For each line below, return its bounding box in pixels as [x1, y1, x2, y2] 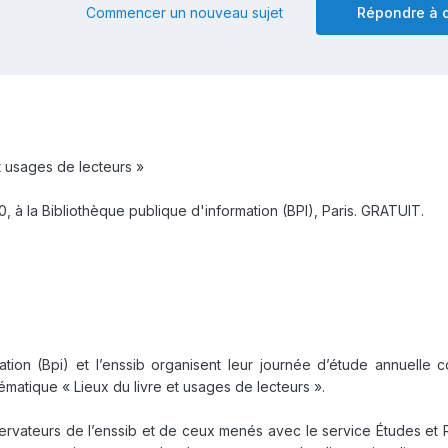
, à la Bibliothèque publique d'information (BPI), [7, 202, 322, 220]
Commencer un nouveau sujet [86, 4, 283, 22]
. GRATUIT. [354, 202, 424, 220]
